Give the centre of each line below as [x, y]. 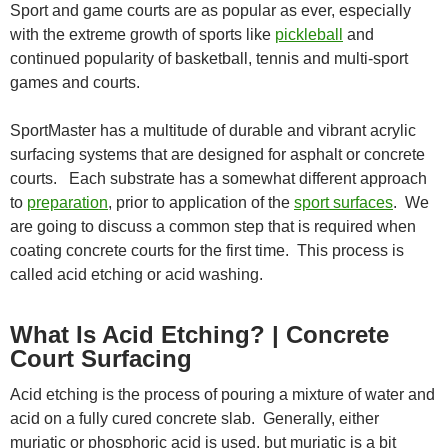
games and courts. [75, 82]
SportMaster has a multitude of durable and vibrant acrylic [213, 130]
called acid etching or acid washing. [136, 274]
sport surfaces [343, 202]
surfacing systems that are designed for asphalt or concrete [217, 154]
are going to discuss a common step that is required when [213, 226]
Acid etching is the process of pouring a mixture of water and [222, 394]
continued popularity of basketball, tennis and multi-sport [209, 58]
